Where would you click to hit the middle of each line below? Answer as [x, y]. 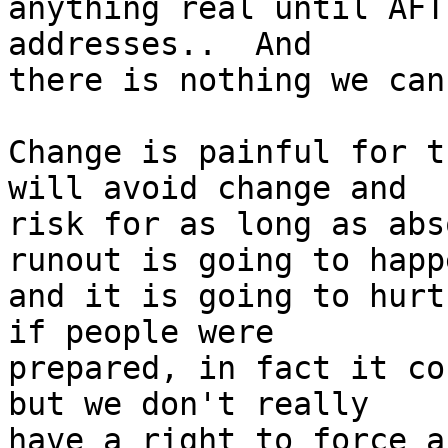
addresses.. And [160, 44]
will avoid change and [207, 188]
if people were [141, 332]
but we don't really [188, 404]
